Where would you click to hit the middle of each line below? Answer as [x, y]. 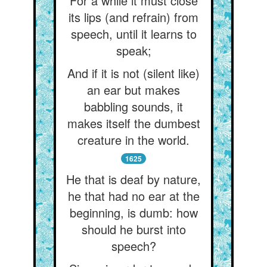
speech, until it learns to [133, 34]
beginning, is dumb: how [133, 212]
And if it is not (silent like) [133, 73]
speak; [133, 50]
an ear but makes [133, 90]
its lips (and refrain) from [133, 17]
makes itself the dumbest [133, 123]
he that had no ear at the [133, 196]
